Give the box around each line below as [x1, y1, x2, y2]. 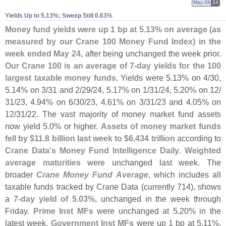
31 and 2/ [48, 85, 82, 94]
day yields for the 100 [137, 61, 221, 70]
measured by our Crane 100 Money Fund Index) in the [5, 36, 221, 46]
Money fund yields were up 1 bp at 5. [5, 24, 146, 34]
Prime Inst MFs [33, 206, 93, 215]
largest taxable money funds [5, 73, 116, 82]
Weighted [185, 145, 221, 155]
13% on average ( [145, 24, 212, 34]
